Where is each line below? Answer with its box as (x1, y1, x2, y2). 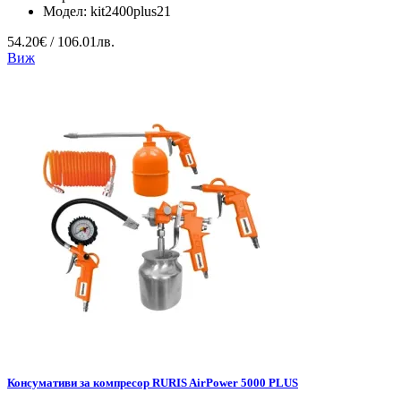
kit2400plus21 (90, 4, 171, 20)
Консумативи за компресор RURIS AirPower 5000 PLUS (7, 376, 298, 390)
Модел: (43, 4, 90, 20)
